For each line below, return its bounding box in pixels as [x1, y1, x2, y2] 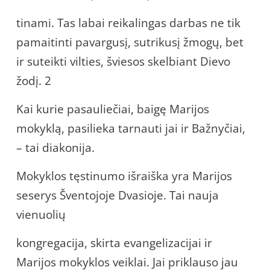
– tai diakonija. [16, 139, 95, 155]
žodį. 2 [16, 72, 51, 89]
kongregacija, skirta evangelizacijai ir [16, 234, 212, 251]
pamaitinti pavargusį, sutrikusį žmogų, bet [16, 34, 243, 50]
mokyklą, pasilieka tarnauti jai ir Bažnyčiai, [16, 120, 245, 136]
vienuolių [16, 206, 66, 222]
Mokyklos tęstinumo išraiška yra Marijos [16, 168, 232, 184]
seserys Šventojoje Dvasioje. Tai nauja [16, 187, 219, 203]
